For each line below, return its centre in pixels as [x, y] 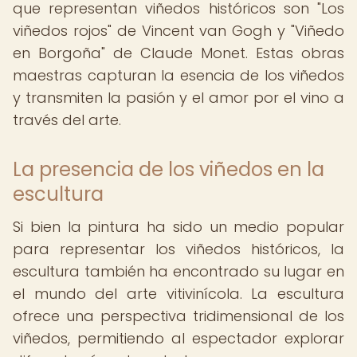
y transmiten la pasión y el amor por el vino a [178, 98]
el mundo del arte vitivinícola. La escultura [178, 294]
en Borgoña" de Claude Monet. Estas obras [178, 53]
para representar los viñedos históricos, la [178, 249]
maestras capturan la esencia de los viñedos [178, 75]
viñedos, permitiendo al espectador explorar [178, 338]
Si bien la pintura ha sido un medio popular [178, 227]
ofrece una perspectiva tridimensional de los [178, 316]
